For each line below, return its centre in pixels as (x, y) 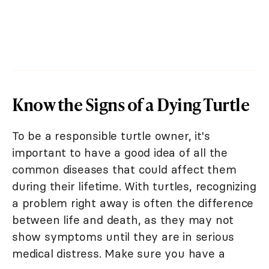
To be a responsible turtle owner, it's (111, 136)
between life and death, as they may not (123, 220)
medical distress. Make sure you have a (119, 254)
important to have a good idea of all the (120, 153)
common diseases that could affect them (124, 170)
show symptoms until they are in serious (123, 237)
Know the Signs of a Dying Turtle (131, 104)
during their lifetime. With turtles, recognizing (134, 186)
